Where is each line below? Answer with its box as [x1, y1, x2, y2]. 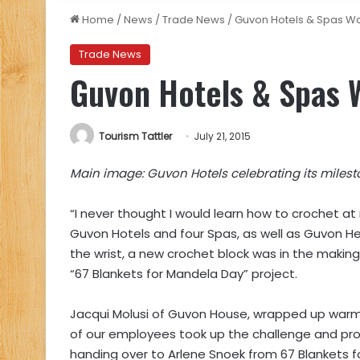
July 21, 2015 [194, 129, 251, 143]
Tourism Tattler [99, 129, 172, 143]
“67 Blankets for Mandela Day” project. [70, 265, 297, 283]
